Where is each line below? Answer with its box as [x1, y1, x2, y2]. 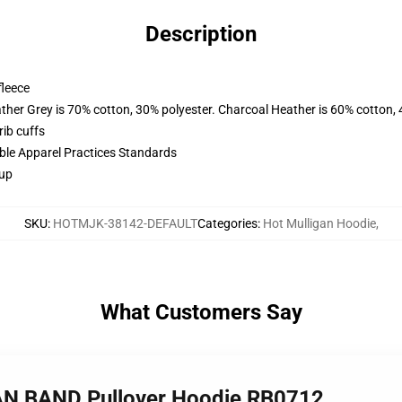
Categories [197, 216, 258, 231]
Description [145, 22, 257, 47]
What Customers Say [100, 300, 302, 325]
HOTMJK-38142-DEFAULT [52, 216, 197, 231]
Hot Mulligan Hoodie [262, 216, 376, 231]
